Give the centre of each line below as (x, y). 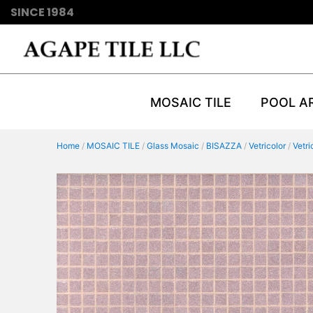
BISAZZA (224, 146)
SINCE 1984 (42, 12)
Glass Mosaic (173, 146)
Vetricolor (267, 146)
